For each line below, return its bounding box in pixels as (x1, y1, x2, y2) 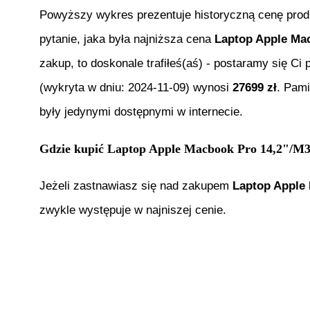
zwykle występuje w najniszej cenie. (39, 203, 226, 217)
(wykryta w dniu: (39, 81, 128, 95)
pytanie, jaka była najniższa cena (39, 33, 215, 46)
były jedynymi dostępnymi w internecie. (39, 105, 243, 119)
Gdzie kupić (39, 141, 107, 156)
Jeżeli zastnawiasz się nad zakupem (39, 179, 232, 193)
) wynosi (185, 81, 232, 95)
